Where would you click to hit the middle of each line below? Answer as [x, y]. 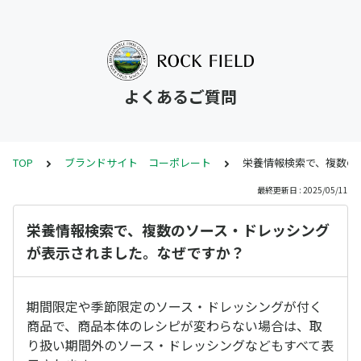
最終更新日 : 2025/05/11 [303, 190]
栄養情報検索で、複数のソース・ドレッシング [178, 230]
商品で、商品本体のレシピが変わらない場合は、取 [174, 326]
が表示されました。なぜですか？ [136, 252]
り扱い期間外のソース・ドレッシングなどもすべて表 [180, 345]
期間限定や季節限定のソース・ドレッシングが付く [174, 306]
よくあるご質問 [180, 96]
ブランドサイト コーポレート [138, 162]
